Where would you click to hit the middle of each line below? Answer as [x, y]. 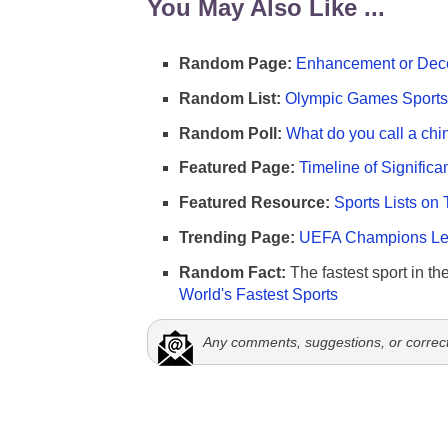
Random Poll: [230, 133]
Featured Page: [237, 168]
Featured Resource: [254, 203]
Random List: [230, 98]
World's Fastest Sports [258, 294]
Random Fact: [232, 272]
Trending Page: [237, 237]
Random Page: [235, 63]
